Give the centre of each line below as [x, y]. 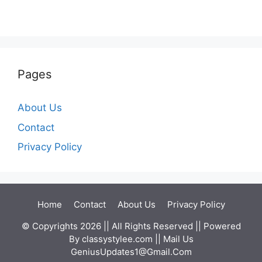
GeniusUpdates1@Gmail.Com [131, 252]
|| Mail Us [173, 239]
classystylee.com [117, 239]
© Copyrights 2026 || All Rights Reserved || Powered [131, 226]
